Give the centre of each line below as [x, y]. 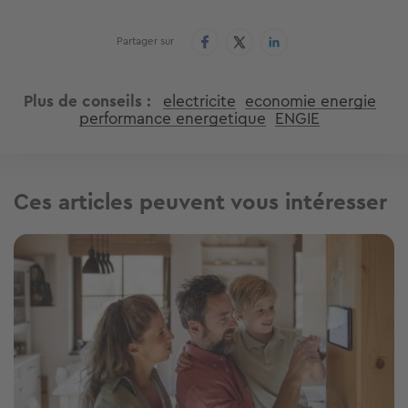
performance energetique [173, 119]
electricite [199, 102]
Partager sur [145, 41]
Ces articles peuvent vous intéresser [200, 203]
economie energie [310, 102]
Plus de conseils [82, 102]
